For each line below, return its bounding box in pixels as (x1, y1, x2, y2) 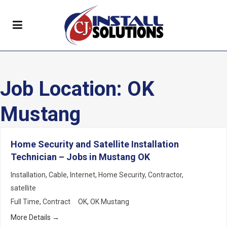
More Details (11, 213, 52, 222)
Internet (70, 171, 95, 179)
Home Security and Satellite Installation (11, 139, 179, 149)
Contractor (148, 171, 182, 179)
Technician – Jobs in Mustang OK (11, 152, 150, 162)
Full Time (11, 198, 40, 206)
